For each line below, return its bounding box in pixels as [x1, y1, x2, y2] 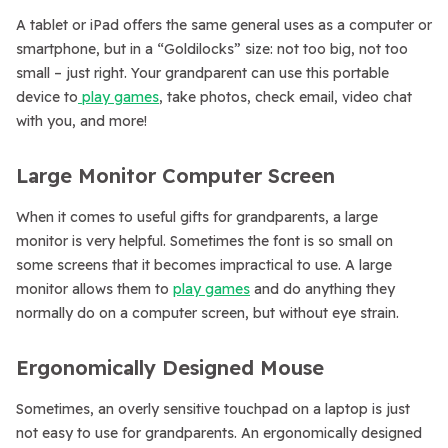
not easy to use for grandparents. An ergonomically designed [16, 424, 422, 442]
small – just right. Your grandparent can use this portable [16, 64, 389, 82]
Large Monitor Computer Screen [16, 163, 335, 188]
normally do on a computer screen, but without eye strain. [16, 304, 399, 322]
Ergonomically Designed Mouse [16, 355, 324, 380]
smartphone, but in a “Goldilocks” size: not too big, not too [16, 40, 408, 58]
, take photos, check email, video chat [159, 88, 412, 106]
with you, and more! [16, 112, 147, 130]
